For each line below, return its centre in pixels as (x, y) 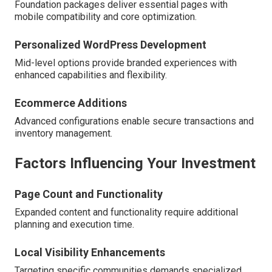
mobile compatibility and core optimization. (106, 17)
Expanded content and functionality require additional (126, 212)
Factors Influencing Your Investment (135, 164)
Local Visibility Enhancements (90, 253)
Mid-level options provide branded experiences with (126, 63)
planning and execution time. (74, 225)
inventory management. (63, 134)
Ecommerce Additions (71, 103)
